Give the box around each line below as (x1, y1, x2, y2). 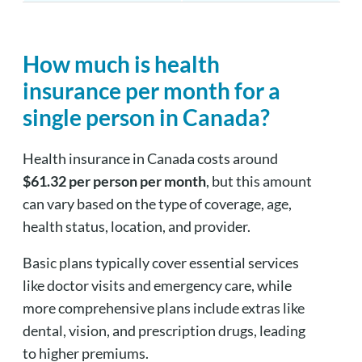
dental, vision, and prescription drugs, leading (22, 321, 305, 339)
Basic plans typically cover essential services (22, 253, 299, 271)
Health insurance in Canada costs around (22, 149, 278, 167)
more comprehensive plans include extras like (22, 298, 305, 317)
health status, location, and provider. (22, 217, 250, 235)
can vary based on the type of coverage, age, (22, 194, 292, 213)
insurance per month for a (22, 76, 280, 104)
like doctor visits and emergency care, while (22, 276, 292, 294)
